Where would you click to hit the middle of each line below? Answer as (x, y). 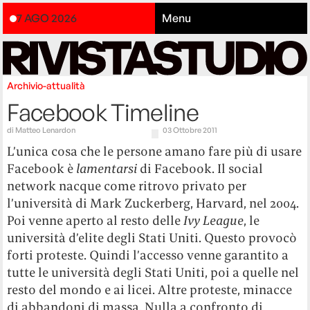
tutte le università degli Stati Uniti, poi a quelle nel (153, 273)
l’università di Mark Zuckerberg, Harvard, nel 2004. (153, 203)
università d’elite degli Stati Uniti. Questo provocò (152, 238)
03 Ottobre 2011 (190, 130)
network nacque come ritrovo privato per (127, 186)
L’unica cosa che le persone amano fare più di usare (155, 152)
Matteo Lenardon (46, 130)
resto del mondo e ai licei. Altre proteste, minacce (150, 290)
